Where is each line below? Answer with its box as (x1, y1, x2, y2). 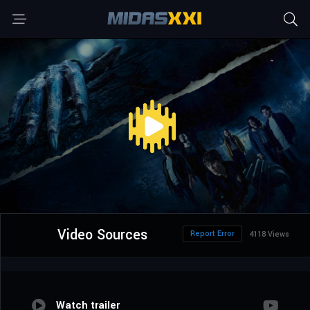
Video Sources (57, 225, 147, 246)
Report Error (190, 228, 235, 239)
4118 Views (249, 229, 289, 240)
